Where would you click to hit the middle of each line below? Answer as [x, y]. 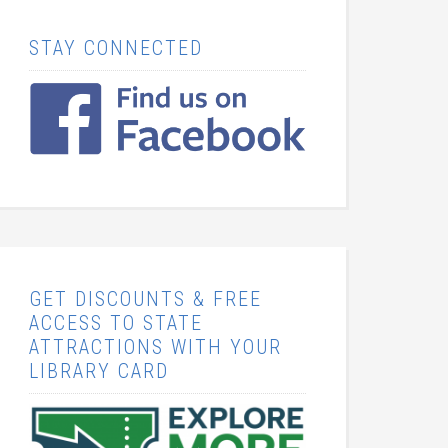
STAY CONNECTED [116, 48]
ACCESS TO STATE [116, 323]
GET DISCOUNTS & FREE [145, 299]
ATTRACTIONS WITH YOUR [155, 347]
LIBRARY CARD [99, 371]
